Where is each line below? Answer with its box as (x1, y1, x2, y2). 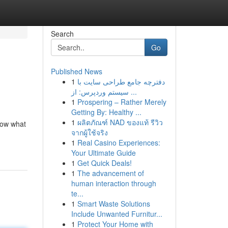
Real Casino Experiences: (77, 137, 160, 148)
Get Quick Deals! (77, 158, 132, 168)
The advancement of (77, 168, 144, 178)
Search (50, 28, 74, 39)
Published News (50, 66, 102, 76)
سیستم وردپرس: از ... (128, 87, 137, 97)
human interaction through (71, 178, 156, 188)
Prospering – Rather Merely (77, 97, 166, 107)
